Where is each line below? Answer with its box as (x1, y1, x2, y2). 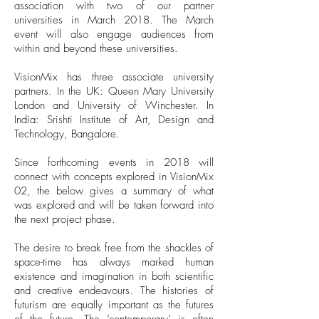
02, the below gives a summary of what (14, 184, 214, 198)
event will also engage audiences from (14, 27, 214, 41)
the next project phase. (14, 212, 115, 226)
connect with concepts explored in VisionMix (14, 169, 214, 184)
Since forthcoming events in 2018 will (14, 155, 214, 169)
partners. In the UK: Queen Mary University (14, 84, 214, 98)
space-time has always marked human (14, 255, 214, 269)
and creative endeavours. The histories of (14, 283, 214, 298)
